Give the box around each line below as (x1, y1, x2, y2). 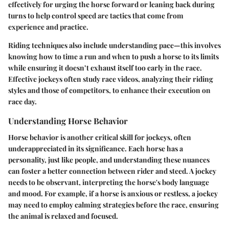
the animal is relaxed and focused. (8, 211, 118, 221)
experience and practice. (8, 22, 88, 32)
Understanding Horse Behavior (8, 115, 128, 127)
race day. (8, 97, 37, 107)
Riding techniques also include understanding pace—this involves (8, 40, 221, 51)
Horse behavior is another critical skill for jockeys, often (8, 132, 191, 142)
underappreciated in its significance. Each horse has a (8, 143, 183, 153)
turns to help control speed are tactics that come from (8, 11, 184, 21)
